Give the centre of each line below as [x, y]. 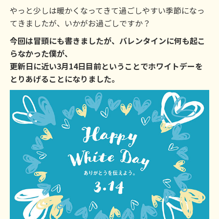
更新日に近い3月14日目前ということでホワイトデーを [106, 66]
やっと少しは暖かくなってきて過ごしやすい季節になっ [107, 10]
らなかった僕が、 [41, 53]
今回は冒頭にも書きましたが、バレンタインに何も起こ [108, 41]
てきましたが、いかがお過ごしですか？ [80, 23]
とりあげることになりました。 [65, 79]
